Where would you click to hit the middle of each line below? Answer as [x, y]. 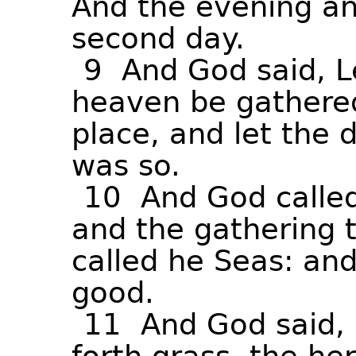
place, [116, 134]
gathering [265, 229]
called [115, 261]
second [124, 39]
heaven [126, 102]
